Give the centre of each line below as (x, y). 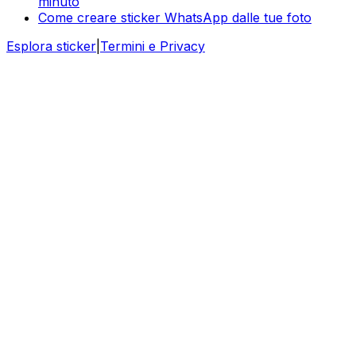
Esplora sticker (51, 46)
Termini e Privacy (153, 46)
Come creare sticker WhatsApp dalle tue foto (175, 17)
